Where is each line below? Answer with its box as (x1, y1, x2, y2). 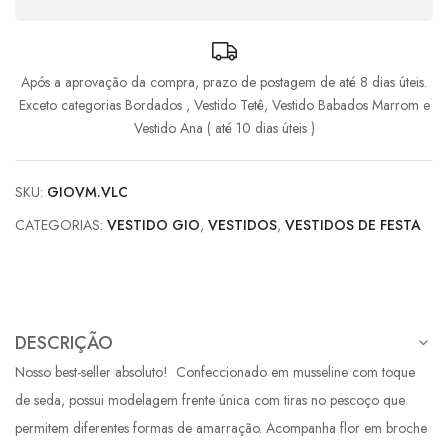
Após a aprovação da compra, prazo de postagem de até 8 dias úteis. (21, 71, 427, 92)
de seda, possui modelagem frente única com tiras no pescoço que (15, 389, 405, 410)
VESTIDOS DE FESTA (285, 214, 421, 235)
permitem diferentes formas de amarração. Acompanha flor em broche (15, 417, 427, 438)
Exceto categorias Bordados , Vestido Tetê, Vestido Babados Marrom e (18, 94, 430, 115)
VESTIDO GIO (107, 214, 200, 235)
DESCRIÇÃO (15, 329, 113, 356)
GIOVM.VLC (47, 181, 128, 202)
